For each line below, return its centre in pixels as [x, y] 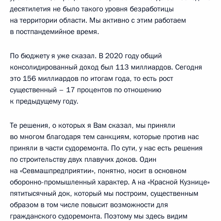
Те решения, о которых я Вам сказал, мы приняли [92, 126]
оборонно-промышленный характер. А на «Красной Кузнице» [110, 182]
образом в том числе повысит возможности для [89, 205]
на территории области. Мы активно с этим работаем [98, 20]
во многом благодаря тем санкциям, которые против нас [104, 137]
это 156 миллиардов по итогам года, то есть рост [92, 79]
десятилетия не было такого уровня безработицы [92, 9]
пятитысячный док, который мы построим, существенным [104, 194]
